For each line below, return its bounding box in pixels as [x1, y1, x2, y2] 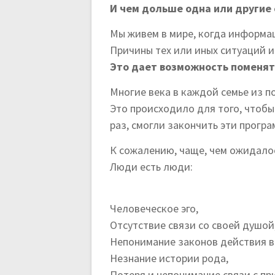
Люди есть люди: [110, 160, 193, 174]
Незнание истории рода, [110, 251, 229, 266]
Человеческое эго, [110, 201, 199, 216]
